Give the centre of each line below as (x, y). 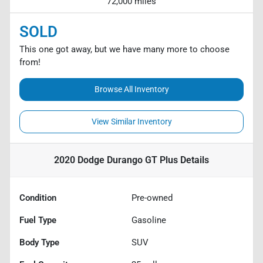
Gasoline (149, 220)
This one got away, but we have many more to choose (124, 49)
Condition (38, 198)
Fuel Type (38, 220)
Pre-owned (152, 198)
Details (193, 160)
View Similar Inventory (131, 121)
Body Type (39, 242)
